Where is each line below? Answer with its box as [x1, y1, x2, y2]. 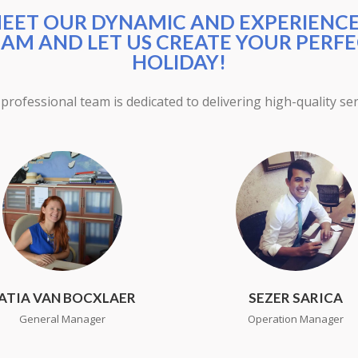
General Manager [18, 312, 105, 326]
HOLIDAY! [132, 50, 226, 74]
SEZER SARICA [249, 289, 344, 306]
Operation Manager [248, 312, 344, 326]
